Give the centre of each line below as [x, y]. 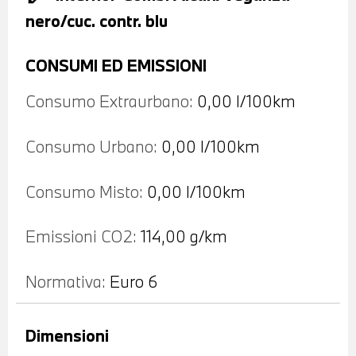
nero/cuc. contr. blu [97, 20]
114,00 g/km [184, 236]
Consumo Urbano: [91, 146]
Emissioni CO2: [81, 236]
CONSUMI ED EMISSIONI [116, 66]
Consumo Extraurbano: [109, 101]
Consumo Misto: [84, 191]
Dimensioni [67, 335]
